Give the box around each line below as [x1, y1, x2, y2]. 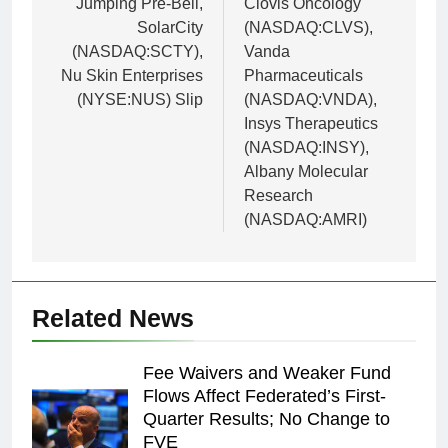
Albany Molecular [244, 162, 368, 180]
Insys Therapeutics [244, 114, 378, 132]
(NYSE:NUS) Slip [77, 90, 203, 108]
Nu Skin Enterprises [61, 66, 203, 84]
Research [244, 186, 313, 204]
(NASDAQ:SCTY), [72, 42, 203, 60]
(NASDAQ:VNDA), [244, 90, 377, 108]
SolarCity [137, 18, 203, 36]
